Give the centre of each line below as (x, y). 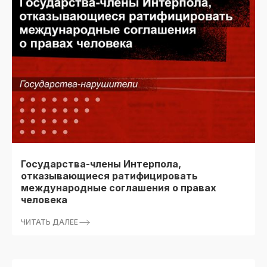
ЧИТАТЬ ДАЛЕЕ (49, 222)
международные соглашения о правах (119, 188)
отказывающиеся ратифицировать (109, 176)
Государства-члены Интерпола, (101, 164)
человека (44, 200)
